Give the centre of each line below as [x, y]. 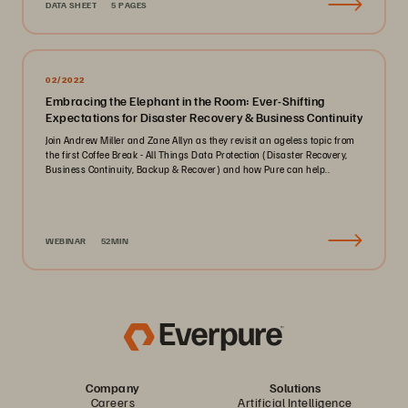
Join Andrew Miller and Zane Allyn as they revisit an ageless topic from [200, 140]
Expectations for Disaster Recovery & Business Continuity [204, 117]
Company [113, 388]
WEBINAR [66, 240]
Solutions [295, 388]
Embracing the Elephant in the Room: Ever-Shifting [185, 101]
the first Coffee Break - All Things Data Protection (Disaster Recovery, [197, 154]
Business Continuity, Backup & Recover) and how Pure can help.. [188, 169]
